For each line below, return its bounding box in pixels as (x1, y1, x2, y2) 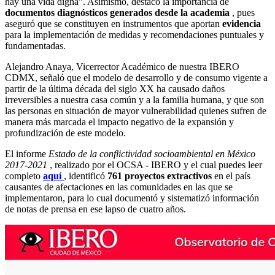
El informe (5, 148, 48, 159)
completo (5, 170, 43, 181)
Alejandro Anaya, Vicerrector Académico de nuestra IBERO (5, 61, 239, 72)
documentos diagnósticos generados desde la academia (5, 7, 232, 18)
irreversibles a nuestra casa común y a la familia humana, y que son (5, 94, 264, 105)
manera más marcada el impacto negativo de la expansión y (5, 116, 234, 127)
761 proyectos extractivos (107, 170, 214, 181)
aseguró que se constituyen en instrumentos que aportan (5, 18, 222, 29)
